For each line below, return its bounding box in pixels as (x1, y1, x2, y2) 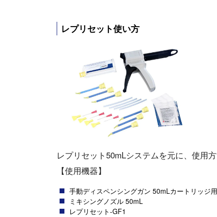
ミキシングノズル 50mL (69, 196, 143, 206)
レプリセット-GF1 (69, 206, 126, 216)
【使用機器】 (57, 164, 106, 176)
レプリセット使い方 (61, 22, 139, 35)
